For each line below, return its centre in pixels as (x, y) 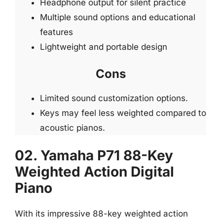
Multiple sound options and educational (118, 17)
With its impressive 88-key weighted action (101, 214)
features (56, 32)
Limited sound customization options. (114, 98)
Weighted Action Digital (94, 172)
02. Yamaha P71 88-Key (94, 155)
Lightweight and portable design (104, 47)
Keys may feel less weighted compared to (123, 113)
